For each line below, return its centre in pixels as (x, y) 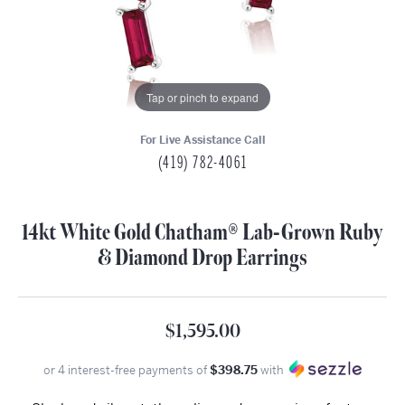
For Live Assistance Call (202, 140)
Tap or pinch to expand (202, 97)
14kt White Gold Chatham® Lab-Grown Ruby (202, 233)
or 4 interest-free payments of (127, 370)
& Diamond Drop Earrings (202, 258)
